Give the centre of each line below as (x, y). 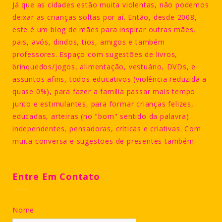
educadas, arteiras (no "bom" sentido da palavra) (101, 116)
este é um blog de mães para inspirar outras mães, (104, 30)
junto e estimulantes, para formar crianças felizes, (103, 104)
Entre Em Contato (56, 177)
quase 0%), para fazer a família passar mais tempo (104, 92)
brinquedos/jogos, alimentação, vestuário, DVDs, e (104, 67)
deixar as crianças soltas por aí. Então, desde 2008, (105, 17)
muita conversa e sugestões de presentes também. (104, 141)
